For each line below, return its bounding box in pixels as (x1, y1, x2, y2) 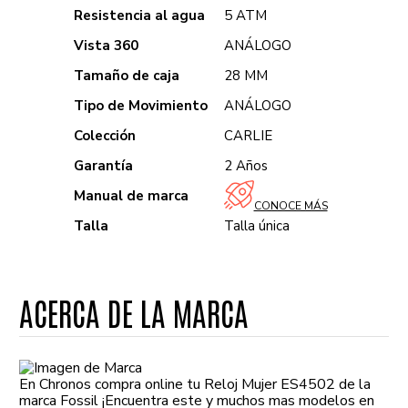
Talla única (224, 217, 291, 235)
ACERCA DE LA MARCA (19, 291, 250, 333)
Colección (74, 127, 137, 145)
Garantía (74, 157, 134, 175)
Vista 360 (74, 36, 139, 55)
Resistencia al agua (74, 6, 206, 25)
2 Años (224, 157, 269, 175)
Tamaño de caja (74, 66, 180, 85)
